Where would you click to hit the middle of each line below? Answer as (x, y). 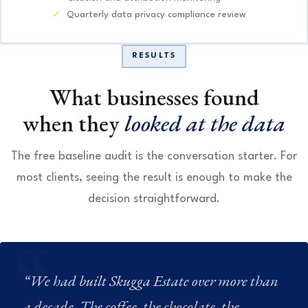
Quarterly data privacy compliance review (156, 15)
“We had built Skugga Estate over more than (151, 281)
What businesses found (154, 97)
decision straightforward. (154, 199)
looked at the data (205, 123)
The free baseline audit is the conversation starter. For (154, 156)
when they (74, 123)
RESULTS (154, 56)
